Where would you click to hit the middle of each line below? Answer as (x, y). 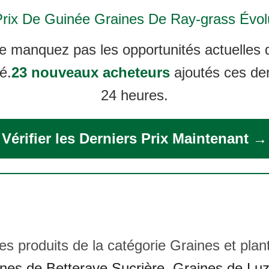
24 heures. (134, 95)
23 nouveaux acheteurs (91, 72)
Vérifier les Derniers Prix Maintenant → (134, 138)
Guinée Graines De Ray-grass (140, 19)
